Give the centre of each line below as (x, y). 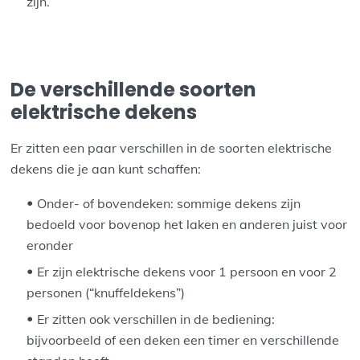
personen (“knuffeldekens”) (106, 293)
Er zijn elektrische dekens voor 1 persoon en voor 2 (187, 272)
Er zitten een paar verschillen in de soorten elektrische (172, 148)
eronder (50, 245)
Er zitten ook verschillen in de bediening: (156, 319)
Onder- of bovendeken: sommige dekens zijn (169, 204)
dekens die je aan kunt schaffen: (106, 169)
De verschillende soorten (134, 90)
